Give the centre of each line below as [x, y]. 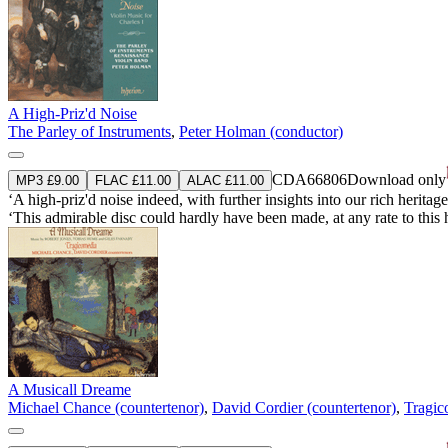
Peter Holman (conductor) [261, 131]
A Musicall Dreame [69, 389]
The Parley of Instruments [89, 131]
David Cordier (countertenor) [304, 407]
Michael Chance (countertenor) [106, 407]
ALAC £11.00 [225, 180]
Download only [396, 179]
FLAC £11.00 [133, 180]
